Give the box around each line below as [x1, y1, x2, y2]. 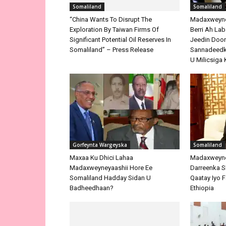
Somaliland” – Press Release [70, 46, 153, 54]
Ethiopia [190, 184, 214, 192]
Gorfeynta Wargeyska [73, 141, 127, 149]
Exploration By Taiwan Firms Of [70, 26, 159, 34]
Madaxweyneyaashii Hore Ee [70, 164, 152, 172]
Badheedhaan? [70, 184, 114, 192]
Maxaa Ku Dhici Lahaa [70, 154, 133, 162]
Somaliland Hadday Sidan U [70, 174, 151, 182]
